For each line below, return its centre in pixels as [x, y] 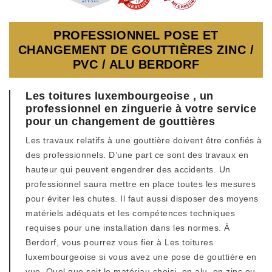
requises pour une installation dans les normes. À [128, 228]
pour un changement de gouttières [120, 121]
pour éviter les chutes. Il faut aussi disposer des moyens [142, 199]
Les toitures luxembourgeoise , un [120, 96]
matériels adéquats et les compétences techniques [130, 213]
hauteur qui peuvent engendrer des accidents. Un [128, 169]
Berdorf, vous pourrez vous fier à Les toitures [119, 242]
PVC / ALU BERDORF [136, 64]
